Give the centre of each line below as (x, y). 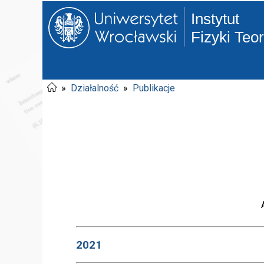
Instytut (215, 19)
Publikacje (154, 88)
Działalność (95, 88)
